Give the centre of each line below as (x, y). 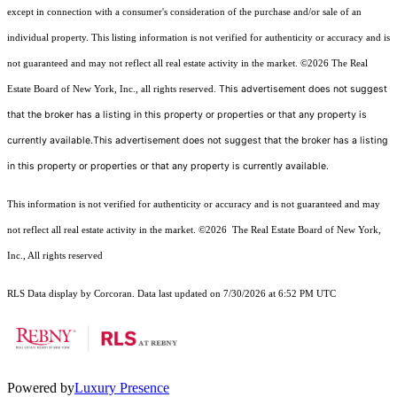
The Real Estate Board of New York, (305, 230)
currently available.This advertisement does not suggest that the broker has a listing (198, 141)
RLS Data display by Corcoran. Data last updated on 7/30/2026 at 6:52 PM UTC (171, 294)
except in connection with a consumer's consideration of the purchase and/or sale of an (184, 12)
